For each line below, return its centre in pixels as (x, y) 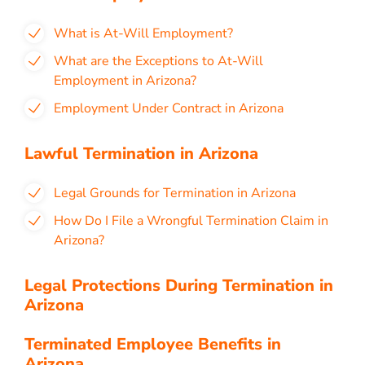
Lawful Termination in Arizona (141, 154)
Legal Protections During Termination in (179, 286)
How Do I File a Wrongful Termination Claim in (191, 221)
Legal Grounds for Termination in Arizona (175, 193)
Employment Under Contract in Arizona (169, 108)
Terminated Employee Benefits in (153, 344)
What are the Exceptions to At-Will (158, 61)
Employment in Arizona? (125, 81)
